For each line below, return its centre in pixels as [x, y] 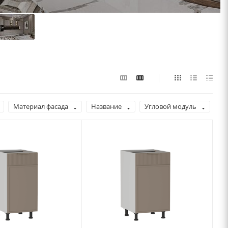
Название [106, 106]
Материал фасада [41, 106]
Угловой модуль [170, 106]
